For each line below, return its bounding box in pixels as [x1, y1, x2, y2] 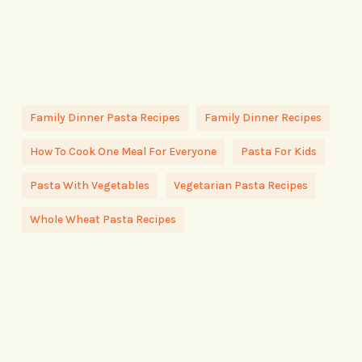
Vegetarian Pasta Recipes [173, 179, 308, 193]
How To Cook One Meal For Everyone [29, 145, 217, 159]
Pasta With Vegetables [29, 179, 149, 193]
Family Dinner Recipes [204, 111, 322, 125]
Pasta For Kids [240, 145, 317, 159]
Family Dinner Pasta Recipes [29, 111, 180, 125]
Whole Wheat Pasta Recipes [29, 213, 176, 227]
